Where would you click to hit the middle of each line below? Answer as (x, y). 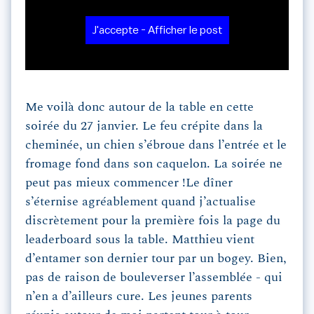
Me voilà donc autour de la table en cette (139, 108)
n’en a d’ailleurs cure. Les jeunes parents (139, 297)
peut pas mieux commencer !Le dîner (129, 183)
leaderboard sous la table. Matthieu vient (140, 240)
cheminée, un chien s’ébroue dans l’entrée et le (156, 145)
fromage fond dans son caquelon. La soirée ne (154, 164)
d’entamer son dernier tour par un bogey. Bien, (156, 259)
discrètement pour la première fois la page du (153, 221)
